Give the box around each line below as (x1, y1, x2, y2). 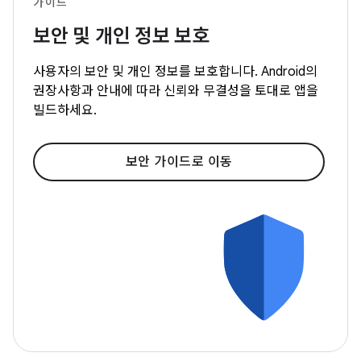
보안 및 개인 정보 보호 (33, 23, 210, 48)
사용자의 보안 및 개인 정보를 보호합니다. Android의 (33, 63, 317, 80)
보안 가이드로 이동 (125, 153, 233, 170)
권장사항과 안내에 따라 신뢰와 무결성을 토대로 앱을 (33, 82, 318, 99)
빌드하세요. (33, 102, 97, 118)
